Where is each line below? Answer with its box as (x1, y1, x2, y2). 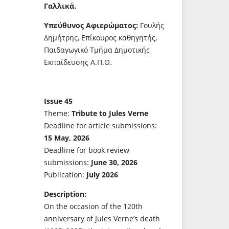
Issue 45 (44, 96, 73, 106)
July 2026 (84, 170, 118, 180)
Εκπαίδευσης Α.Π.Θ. (44, 57, 112, 67)
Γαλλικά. (44, 1, 76, 11)
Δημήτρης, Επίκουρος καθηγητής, (44, 33, 157, 43)
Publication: (44, 170, 84, 180)
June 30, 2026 (91, 157, 138, 168)
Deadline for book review (44, 145, 129, 155)
